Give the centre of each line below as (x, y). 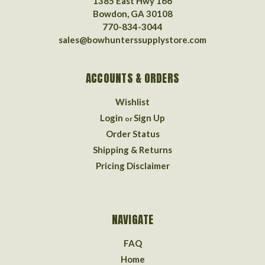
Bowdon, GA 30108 (132, 13)
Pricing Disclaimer (132, 165)
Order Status (132, 133)
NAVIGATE (132, 219)
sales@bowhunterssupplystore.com (132, 39)
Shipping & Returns (132, 149)
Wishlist (132, 101)
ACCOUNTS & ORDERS (132, 78)
